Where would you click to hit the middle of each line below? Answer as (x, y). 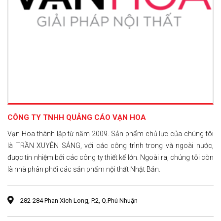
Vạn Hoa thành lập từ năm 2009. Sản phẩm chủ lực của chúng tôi (110, 133)
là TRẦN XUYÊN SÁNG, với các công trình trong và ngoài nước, (110, 145)
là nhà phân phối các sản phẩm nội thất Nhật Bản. (84, 169)
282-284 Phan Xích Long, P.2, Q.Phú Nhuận (78, 200)
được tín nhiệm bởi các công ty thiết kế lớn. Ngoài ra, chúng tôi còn (110, 157)
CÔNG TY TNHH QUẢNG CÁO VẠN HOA (77, 117)
